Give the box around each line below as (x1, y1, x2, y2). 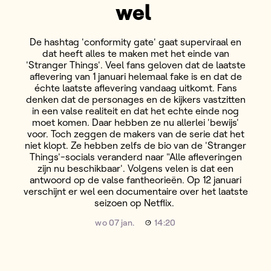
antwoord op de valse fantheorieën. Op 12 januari (30, 174, 241, 186)
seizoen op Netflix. (94, 197, 177, 209)
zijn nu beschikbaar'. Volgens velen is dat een (38, 162, 233, 174)
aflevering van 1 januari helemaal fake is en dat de (29, 70, 242, 82)
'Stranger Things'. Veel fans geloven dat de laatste (25, 59, 246, 71)
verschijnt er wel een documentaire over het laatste (23, 185, 248, 197)
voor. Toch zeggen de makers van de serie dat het (27, 128, 244, 140)
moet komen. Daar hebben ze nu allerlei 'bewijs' (32, 116, 239, 128)
